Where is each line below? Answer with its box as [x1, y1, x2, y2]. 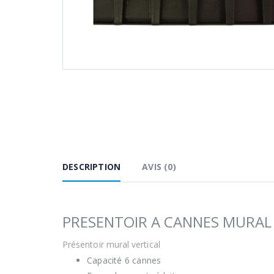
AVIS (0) [142, 161, 176, 173]
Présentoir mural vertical [62, 239, 160, 251]
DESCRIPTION [62, 161, 121, 173]
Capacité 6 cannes [87, 254, 161, 267]
